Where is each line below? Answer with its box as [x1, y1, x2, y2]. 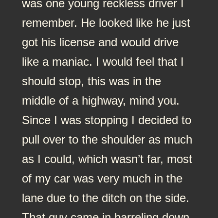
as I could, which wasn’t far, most [21, 152, 192, 165]
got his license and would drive [21, 35, 179, 49]
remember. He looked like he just [21, 16, 190, 29]
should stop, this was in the [21, 74, 161, 88]
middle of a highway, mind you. [21, 93, 180, 107]
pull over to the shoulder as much [21, 132, 192, 146]
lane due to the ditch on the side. [21, 191, 189, 204]
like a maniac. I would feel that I [21, 54, 184, 68]
